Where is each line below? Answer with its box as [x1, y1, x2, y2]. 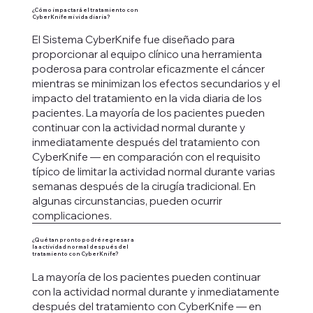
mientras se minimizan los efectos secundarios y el [31, 77, 280, 91]
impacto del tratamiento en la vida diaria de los [31, 92, 262, 105]
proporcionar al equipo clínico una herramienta [31, 48, 262, 61]
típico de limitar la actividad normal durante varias [31, 165, 275, 179]
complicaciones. [31, 209, 112, 223]
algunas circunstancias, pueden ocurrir [31, 194, 222, 208]
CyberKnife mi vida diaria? [31, 13, 110, 20]
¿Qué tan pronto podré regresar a [31, 237, 134, 244]
